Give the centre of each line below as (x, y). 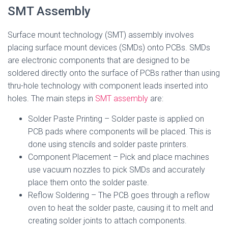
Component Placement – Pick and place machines (119, 157)
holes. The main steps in (51, 98)
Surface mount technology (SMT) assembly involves (101, 35)
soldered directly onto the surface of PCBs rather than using (114, 73)
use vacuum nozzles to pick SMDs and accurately (117, 170)
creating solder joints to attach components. (107, 221)
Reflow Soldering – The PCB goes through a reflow (119, 195)
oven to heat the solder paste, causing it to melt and (121, 208)
